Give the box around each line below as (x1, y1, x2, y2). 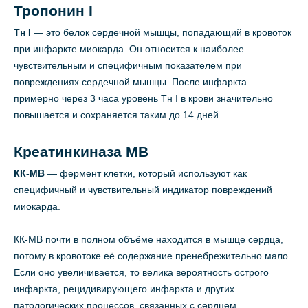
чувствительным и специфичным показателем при (14, 60, 242, 71)
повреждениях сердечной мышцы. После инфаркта (14, 76, 247, 88)
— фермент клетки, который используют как (47, 168, 247, 179)
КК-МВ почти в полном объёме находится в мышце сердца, (14, 234, 283, 245)
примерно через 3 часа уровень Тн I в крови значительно (14, 93, 273, 104)
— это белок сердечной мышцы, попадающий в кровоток (34, 27, 291, 38)
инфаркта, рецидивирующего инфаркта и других (14, 283, 234, 295)
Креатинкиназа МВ (14, 144, 148, 161)
